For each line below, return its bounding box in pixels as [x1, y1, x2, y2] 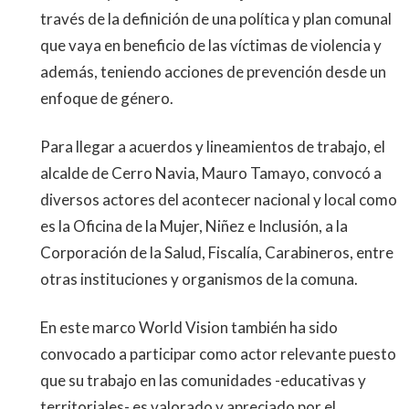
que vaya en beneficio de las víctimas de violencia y [40, 36, 382, 55]
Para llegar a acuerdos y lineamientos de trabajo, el [40, 137, 385, 156]
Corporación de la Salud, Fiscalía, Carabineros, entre [40, 243, 393, 262]
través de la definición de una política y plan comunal [40, 9, 392, 28]
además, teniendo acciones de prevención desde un [40, 62, 386, 81]
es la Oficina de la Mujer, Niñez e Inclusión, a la [40, 216, 348, 236]
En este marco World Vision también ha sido [40, 318, 338, 337]
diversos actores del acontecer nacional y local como [40, 190, 397, 209]
